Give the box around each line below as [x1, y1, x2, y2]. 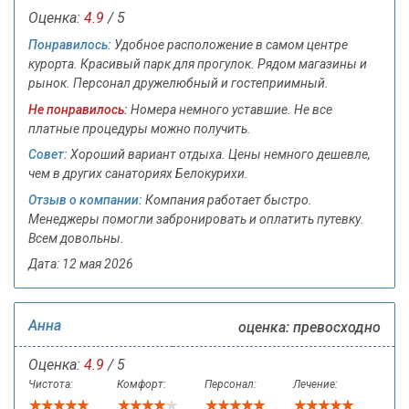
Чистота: [28, 378, 73, 392]
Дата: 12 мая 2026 [28, 257, 133, 272]
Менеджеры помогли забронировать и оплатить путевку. [28, 211, 364, 226]
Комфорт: [116, 378, 166, 392]
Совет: [28, 147, 68, 163]
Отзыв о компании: [28, 192, 142, 207]
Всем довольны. [28, 230, 124, 246]
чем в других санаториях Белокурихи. [28, 166, 248, 182]
